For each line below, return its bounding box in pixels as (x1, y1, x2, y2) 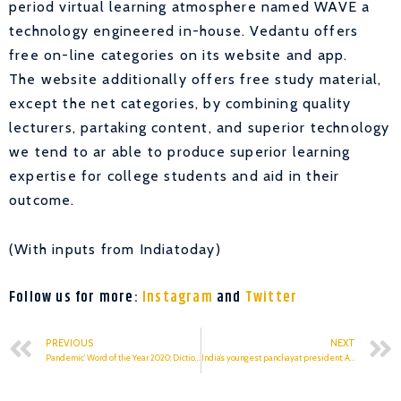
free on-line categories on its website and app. (9, 46, 348, 64)
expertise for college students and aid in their (9, 166, 340, 184)
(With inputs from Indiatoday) (9, 240, 221, 258)
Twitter (244, 286, 298, 309)
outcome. (9, 191, 75, 209)
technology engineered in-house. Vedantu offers (9, 21, 359, 39)
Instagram (142, 286, 213, 309)
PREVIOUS (46, 337, 94, 350)
